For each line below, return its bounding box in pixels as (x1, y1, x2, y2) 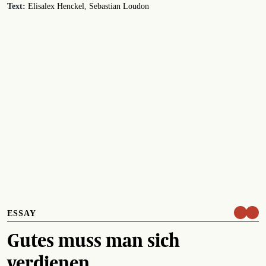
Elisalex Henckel (28, 1, 84, 11)
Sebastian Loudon (89, 1, 149, 11)
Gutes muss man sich (7, 225, 180, 254)
